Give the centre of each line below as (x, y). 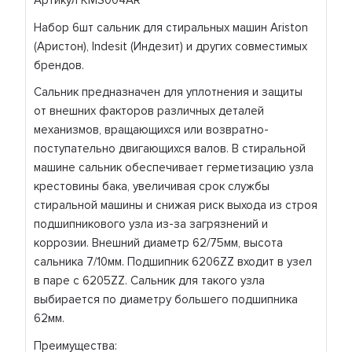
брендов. (59, 65)
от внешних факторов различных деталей (149, 111)
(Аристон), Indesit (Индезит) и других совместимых (171, 46)
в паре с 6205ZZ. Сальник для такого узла (150, 281)
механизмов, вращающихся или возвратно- (152, 130)
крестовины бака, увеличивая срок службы (152, 187)
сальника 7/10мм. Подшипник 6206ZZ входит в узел (173, 262)
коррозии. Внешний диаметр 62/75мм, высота (159, 243)
